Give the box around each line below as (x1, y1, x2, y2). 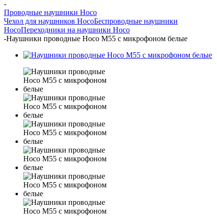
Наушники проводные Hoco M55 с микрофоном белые (6, 34, 187, 43)
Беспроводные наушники (94, 16, 178, 25)
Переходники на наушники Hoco (21, 25, 130, 34)
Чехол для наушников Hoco (4, 16, 94, 25)
